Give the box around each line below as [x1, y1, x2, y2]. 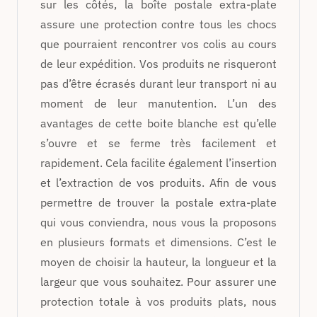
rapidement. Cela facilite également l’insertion [40, 155, 277, 170]
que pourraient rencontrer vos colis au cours [40, 36, 277, 51]
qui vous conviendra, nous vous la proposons [40, 214, 277, 229]
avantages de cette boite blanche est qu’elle [40, 115, 277, 130]
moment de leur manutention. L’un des [40, 96, 277, 110]
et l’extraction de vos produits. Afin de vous [40, 175, 277, 190]
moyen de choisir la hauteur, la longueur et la [40, 254, 277, 269]
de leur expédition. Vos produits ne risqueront [40, 56, 277, 71]
